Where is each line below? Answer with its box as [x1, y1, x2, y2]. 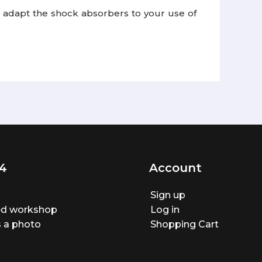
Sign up [150, 189, 185, 201]
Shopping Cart [150, 219, 219, 230]
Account [149, 161, 202, 175]
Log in [150, 204, 180, 215]
